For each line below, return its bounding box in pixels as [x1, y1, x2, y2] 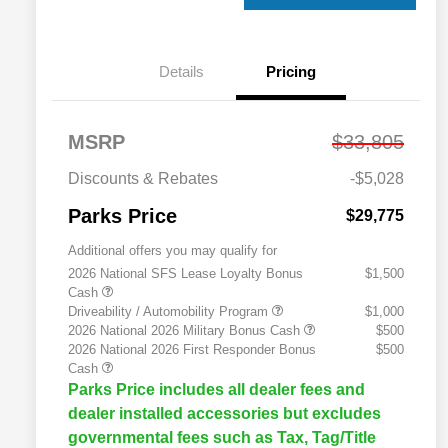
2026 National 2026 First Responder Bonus [68, 341, 316, 357]
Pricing [266, 62, 316, 80]
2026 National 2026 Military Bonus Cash [68, 322, 304, 338]
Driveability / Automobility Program [68, 303, 272, 319]
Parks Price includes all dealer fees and [68, 380, 365, 398]
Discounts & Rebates [68, 169, 218, 187]
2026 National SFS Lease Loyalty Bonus [68, 265, 303, 281]
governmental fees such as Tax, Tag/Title [68, 428, 376, 446]
